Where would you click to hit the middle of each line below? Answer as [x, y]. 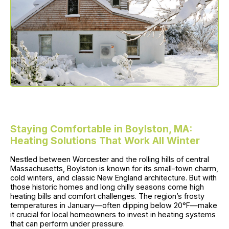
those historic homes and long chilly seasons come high [107, 187]
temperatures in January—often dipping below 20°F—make [114, 205]
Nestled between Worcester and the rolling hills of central [110, 159]
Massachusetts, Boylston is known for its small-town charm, [114, 168]
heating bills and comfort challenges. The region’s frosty [107, 196]
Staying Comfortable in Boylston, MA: [101, 129]
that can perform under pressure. [67, 223]
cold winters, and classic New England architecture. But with [113, 177]
